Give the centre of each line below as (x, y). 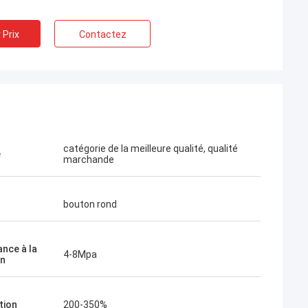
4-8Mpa (80, 254)
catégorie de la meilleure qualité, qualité (151, 148)
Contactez (102, 34)
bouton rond (90, 204)
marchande (89, 159)
